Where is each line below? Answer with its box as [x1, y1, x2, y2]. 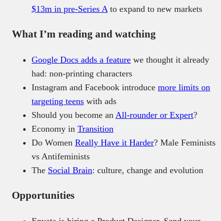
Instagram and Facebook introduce [32, 82, 158, 93]
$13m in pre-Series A [32, 4, 108, 14]
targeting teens [32, 96, 84, 107]
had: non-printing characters [32, 69, 132, 79]
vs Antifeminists [32, 151, 90, 162]
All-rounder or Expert [115, 110, 193, 120]
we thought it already [131, 55, 209, 65]
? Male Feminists [154, 138, 216, 148]
